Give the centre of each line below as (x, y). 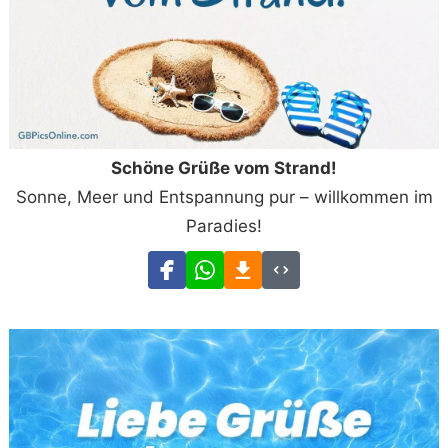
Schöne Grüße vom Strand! (224, 168)
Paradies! (224, 226)
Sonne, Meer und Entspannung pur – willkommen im (224, 197)
